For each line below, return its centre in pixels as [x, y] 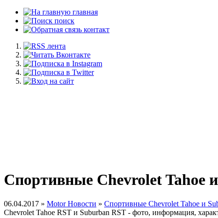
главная [84, 12]
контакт [96, 29]
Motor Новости [72, 203]
